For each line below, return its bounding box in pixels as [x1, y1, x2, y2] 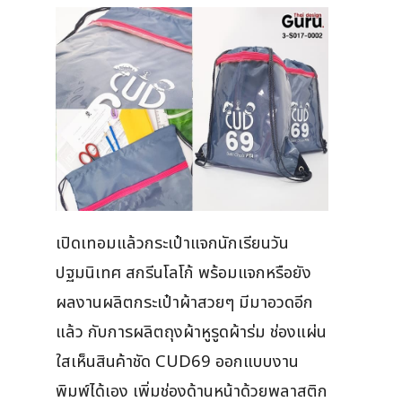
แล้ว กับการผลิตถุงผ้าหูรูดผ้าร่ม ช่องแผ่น [56, 319, 327, 345]
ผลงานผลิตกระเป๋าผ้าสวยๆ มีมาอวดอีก [56, 290, 313, 316]
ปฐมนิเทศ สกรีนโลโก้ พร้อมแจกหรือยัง [56, 260, 311, 286]
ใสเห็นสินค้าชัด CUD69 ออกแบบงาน [56, 349, 299, 375]
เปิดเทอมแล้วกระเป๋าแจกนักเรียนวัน [56, 231, 289, 257]
